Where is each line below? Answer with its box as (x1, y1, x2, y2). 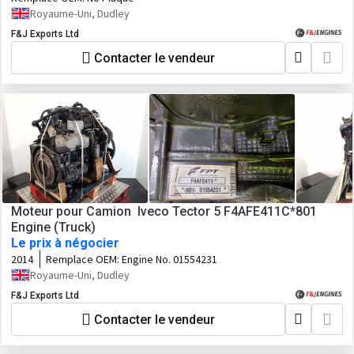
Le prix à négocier (11, 235, 119, 250)
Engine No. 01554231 (122, 252, 217, 266)
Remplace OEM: (46, 252, 122, 266)
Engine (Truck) (11, 220, 96, 235)
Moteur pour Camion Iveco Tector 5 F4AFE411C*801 (11, 204, 317, 219)
